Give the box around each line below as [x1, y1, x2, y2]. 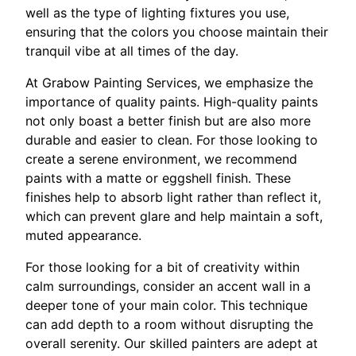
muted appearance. [25, 226, 141, 243]
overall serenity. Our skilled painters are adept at [25, 335, 318, 351]
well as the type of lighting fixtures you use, [25, 4, 289, 21]
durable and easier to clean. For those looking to [25, 131, 318, 148]
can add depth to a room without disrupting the [25, 315, 313, 332]
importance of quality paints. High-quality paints [25, 93, 318, 110]
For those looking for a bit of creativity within [25, 258, 300, 275]
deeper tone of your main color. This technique [25, 296, 308, 313]
